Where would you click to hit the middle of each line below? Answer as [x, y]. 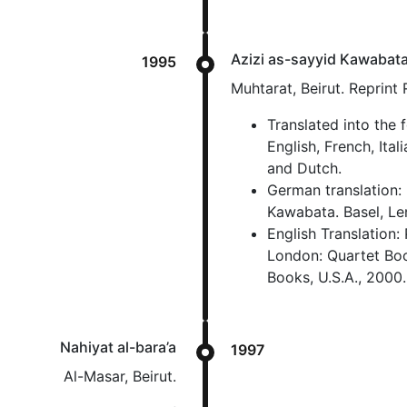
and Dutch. [304, 168]
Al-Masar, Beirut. [120, 376]
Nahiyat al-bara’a [118, 347]
